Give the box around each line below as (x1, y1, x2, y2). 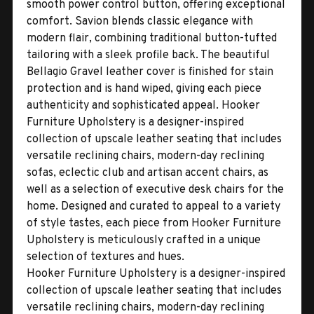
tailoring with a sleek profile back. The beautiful (27, 48, 270, 62)
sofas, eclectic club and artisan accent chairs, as (27, 165, 268, 180)
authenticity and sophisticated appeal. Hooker (27, 98, 260, 113)
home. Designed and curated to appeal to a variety (27, 199, 280, 214)
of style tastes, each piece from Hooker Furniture (27, 216, 281, 231)
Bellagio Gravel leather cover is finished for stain (27, 64, 273, 79)
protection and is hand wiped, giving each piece (27, 81, 261, 96)
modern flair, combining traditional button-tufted (27, 31, 277, 46)
